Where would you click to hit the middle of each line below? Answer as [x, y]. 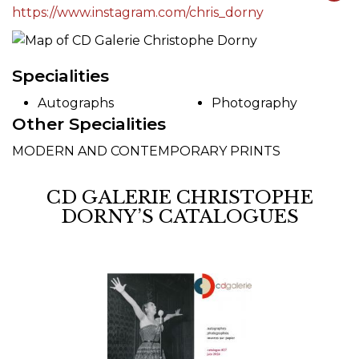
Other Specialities [89, 124]
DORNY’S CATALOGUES [179, 217]
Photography [254, 103]
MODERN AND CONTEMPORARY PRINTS [146, 151]
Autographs [76, 103]
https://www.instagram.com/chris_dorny [138, 12]
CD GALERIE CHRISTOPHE [179, 198]
